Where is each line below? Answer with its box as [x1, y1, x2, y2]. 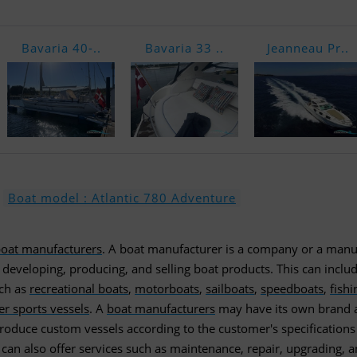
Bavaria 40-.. [21, 40, 101, 56]
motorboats [135, 280, 199, 296]
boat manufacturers [107, 300, 215, 316]
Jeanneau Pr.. [267, 40, 349, 56]
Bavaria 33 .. [145, 40, 224, 56]
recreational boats [29, 280, 128, 296]
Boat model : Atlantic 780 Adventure [8, 190, 236, 206]
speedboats [261, 280, 324, 296]
